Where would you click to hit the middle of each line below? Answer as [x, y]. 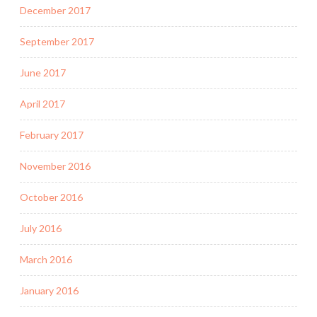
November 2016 [55, 166]
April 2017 [42, 104]
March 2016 [46, 260]
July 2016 [41, 229]
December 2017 [55, 11]
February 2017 [52, 135]
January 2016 [49, 291]
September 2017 [57, 42]
